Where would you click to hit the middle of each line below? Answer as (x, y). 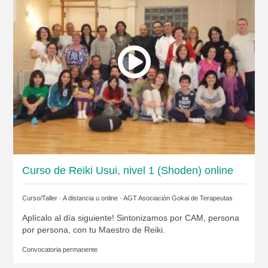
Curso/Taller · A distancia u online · (72, 198)
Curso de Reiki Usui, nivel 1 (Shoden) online (127, 170)
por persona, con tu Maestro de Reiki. (93, 229)
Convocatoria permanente (60, 249)
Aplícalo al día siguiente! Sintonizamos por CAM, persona (130, 217)
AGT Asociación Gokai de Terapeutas (178, 198)
